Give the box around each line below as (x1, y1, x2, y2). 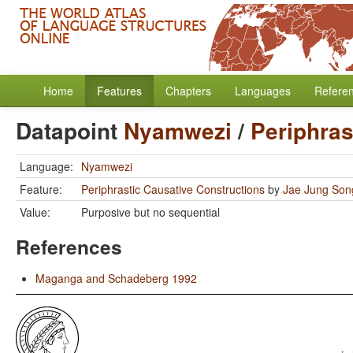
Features (97, 83, 142, 98)
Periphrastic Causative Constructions (81, 181, 265, 197)
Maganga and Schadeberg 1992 (35, 270, 197, 286)
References (16, 232, 122, 261)
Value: (20, 204, 50, 220)
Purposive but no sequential (81, 204, 220, 220)
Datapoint (16, 114, 124, 147)
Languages (235, 83, 291, 98)
